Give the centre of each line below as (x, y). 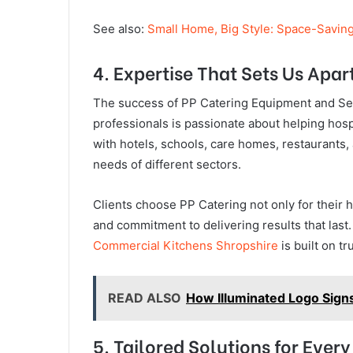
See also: (120, 28)
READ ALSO (145, 298)
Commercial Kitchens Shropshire (186, 246)
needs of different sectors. (167, 165)
